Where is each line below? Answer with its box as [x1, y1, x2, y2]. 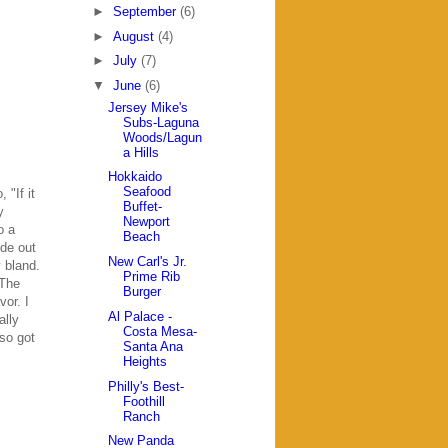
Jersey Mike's [108, 99, 189, 115]
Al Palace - [108, 308, 173, 324]
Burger [123, 284, 162, 300]
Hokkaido [108, 169, 163, 185]
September [112, 3, 180, 19]
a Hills [123, 144, 160, 160]
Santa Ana [123, 338, 184, 354]
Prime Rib [123, 269, 181, 285]
